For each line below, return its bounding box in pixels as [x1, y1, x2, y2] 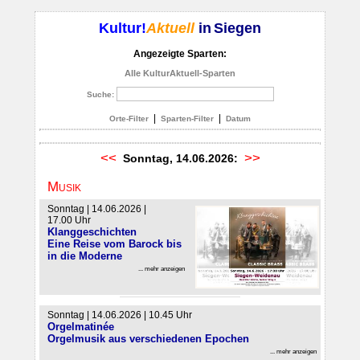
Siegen [214, 20, 261, 36]
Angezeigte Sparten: [133, 48, 227, 59]
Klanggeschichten [47, 225, 137, 238]
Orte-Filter [109, 114, 149, 124]
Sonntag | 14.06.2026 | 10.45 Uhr [47, 309, 192, 321]
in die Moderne [47, 249, 122, 262]
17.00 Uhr [47, 214, 91, 226]
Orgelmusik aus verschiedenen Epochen [47, 333, 249, 346]
